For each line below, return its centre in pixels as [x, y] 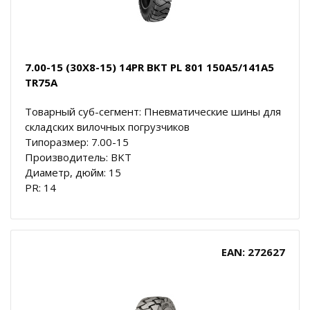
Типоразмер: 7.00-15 [77, 142]
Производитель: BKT [78, 157]
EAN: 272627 [253, 252]
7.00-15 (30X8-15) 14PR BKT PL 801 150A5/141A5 [149, 67]
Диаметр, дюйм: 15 [73, 172]
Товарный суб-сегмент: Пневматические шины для [153, 111]
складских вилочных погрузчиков [107, 126]
